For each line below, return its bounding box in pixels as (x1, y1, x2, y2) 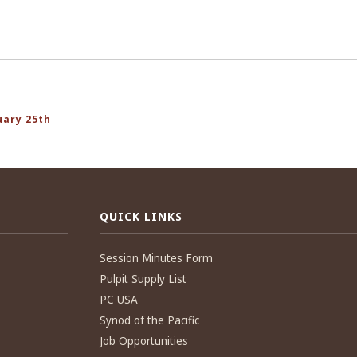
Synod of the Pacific (100, 313, 200, 328)
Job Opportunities (100, 334, 189, 348)
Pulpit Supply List (100, 272, 187, 286)
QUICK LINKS (100, 209, 182, 224)
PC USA (100, 292, 139, 307)
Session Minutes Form (100, 251, 214, 265)
